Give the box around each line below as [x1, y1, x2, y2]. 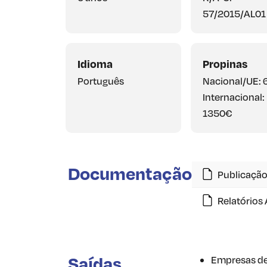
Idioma [77, 56, 113, 70]
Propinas [202, 56, 247, 70]
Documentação [68, 162, 192, 184]
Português [77, 74, 124, 87]
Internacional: [202, 90, 265, 103]
